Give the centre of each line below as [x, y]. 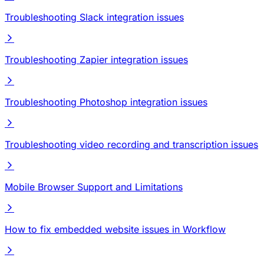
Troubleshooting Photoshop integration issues [106, 102]
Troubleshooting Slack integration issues [94, 17]
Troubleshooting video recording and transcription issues [131, 144]
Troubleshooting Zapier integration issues [96, 59]
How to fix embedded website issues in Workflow [115, 229]
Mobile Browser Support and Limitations [94, 187]
